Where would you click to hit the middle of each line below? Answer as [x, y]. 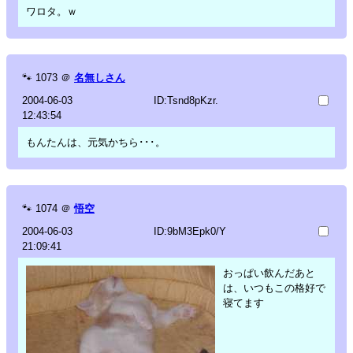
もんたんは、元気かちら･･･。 [96, 142]
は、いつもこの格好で [274, 288]
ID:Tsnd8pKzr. [186, 100]
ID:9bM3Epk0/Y [190, 231]
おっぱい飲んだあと [269, 273]
